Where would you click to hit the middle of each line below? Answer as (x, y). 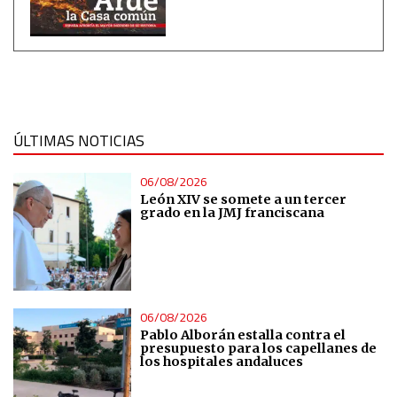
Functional (60, 112)
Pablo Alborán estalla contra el (242, 335)
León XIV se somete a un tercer (243, 200)
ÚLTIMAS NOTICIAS (79, 141)
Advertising (62, 162)
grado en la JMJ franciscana (232, 213)
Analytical (58, 61)
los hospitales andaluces (221, 361)
